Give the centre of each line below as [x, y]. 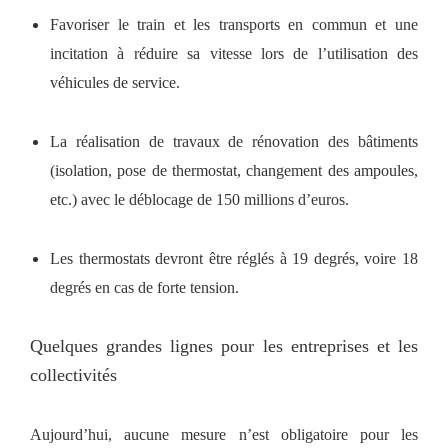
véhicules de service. [115, 82]
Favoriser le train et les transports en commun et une [234, 24]
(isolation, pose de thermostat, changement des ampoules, [234, 170]
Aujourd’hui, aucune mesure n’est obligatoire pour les [224, 434]
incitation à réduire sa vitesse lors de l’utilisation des [234, 53]
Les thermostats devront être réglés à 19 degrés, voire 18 [234, 258]
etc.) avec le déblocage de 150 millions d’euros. [199, 199]
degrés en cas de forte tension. [144, 287]
